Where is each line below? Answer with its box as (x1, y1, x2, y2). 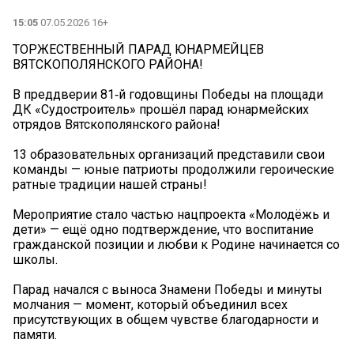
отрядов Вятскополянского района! (13, 117, 220, 133)
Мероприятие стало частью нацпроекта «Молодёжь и (13, 207, 330, 223)
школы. (13, 252, 58, 268)
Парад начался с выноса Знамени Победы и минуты (13, 282, 322, 298)
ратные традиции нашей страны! (13, 177, 207, 193)
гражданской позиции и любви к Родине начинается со (13, 237, 340, 253)
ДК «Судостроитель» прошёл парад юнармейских (13, 102, 309, 118)
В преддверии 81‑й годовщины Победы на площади (13, 87, 323, 103)
